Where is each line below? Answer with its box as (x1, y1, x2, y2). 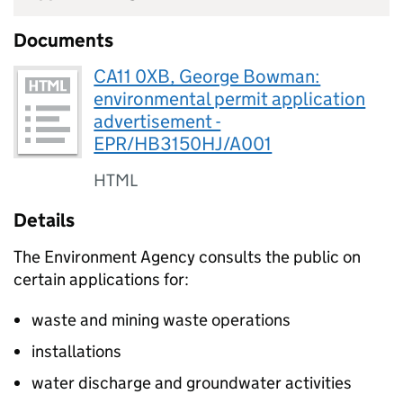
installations (31, 341, 121, 362)
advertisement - (94, 110, 221, 133)
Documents (13, 29, 113, 52)
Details (13, 209, 75, 232)
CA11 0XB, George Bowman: (94, 65, 321, 88)
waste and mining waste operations (31, 309, 291, 330)
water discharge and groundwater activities (31, 372, 352, 393)
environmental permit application (94, 87, 366, 111)
